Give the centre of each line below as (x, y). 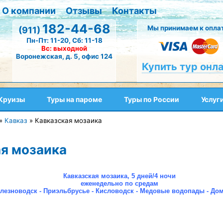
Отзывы (84, 11)
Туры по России (152, 99)
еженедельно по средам (119, 183)
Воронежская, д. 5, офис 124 (64, 56)
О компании (29, 11)
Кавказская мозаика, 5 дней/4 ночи (119, 176)
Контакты (134, 11)
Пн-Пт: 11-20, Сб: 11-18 (64, 40)
